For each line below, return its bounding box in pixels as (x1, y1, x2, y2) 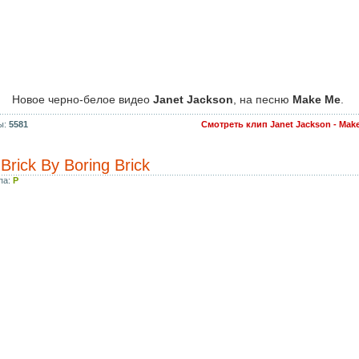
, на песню (232, 93, 292, 106)
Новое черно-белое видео (11, 93, 153, 106)
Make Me (292, 93, 341, 106)
